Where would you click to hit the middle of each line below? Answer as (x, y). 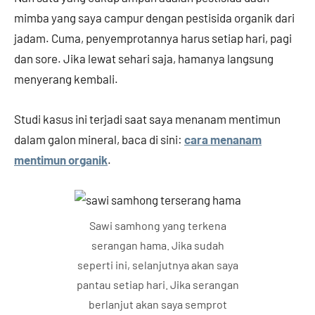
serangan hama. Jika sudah (157, 245)
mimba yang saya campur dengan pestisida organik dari (154, 18)
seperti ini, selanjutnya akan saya (157, 265)
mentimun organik (61, 160)
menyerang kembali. (67, 79)
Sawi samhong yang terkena (157, 226)
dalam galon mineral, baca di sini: (99, 140)
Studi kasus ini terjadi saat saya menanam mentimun (147, 119)
